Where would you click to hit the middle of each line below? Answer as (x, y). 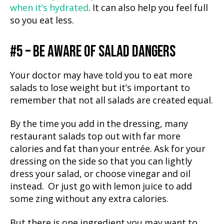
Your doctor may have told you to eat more (101, 75)
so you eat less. (42, 20)
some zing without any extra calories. (89, 199)
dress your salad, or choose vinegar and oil (100, 174)
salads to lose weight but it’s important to (100, 88)
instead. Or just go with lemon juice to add (101, 187)
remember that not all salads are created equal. (111, 100)
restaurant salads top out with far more (95, 137)
